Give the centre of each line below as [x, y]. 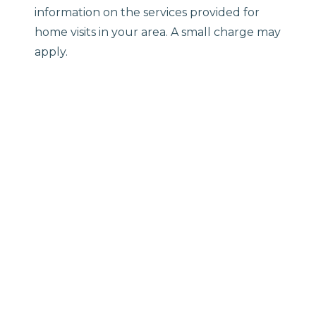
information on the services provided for [147, 12]
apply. [51, 52]
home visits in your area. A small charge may [158, 32]
